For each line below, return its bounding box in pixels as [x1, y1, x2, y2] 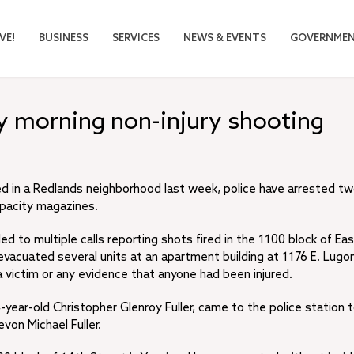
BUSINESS [39, 32, 88, 43]
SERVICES [112, 32, 160, 43]
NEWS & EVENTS [183, 32, 266, 43]
